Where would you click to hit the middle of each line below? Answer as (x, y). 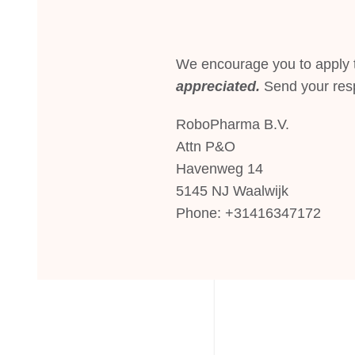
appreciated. (220, 86)
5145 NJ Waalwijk (232, 191)
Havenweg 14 (219, 169)
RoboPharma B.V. (233, 124)
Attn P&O (206, 147)
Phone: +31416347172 (248, 213)
